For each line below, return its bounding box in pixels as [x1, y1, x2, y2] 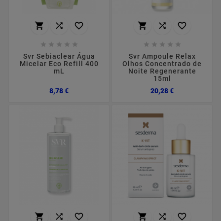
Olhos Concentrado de [122, 59, 202, 68]
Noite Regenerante [128, 67, 196, 75]
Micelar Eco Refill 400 [19, 59, 99, 68]
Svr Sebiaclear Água [23, 52, 95, 60]
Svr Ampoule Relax [128, 52, 196, 60]
